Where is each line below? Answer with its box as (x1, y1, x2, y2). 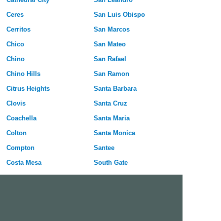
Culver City (6, 188, 40, 196)
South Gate (93, 159, 128, 167)
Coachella (6, 114, 37, 122)
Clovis (6, 100, 26, 108)
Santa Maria (93, 114, 130, 122)
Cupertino (6, 203, 37, 211)
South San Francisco (93, 174, 158, 182)
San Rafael (93, 55, 126, 63)
